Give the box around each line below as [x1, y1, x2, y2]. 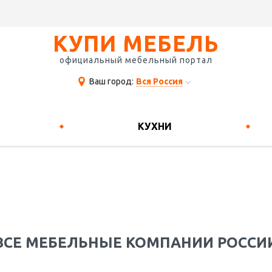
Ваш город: [89, 76, 134, 86]
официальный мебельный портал [59, 55, 212, 65]
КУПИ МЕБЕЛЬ [53, 31, 219, 56]
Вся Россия [136, 76, 183, 86]
